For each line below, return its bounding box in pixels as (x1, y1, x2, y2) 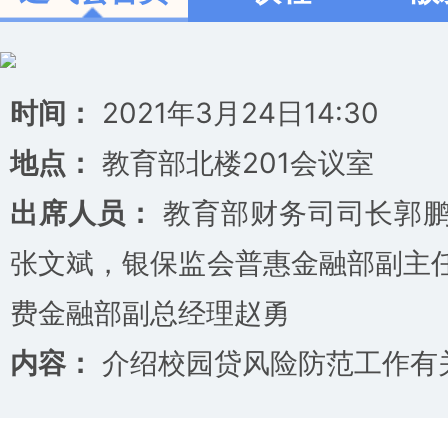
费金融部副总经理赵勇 (10, 296, 290, 330)
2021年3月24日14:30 (94, 96, 379, 130)
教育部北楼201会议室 (94, 146, 374, 180)
